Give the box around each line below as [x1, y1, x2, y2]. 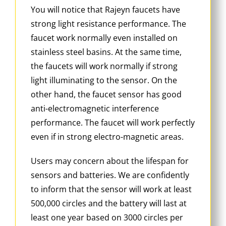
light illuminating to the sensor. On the [31, 75, 177, 86]
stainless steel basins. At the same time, [31, 46, 182, 58]
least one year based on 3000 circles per [31, 212, 183, 223]
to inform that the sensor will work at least [31, 184, 192, 195]
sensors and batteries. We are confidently [31, 169, 189, 181]
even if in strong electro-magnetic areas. [31, 131, 184, 143]
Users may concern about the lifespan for [31, 155, 189, 167]
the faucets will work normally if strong [31, 61, 178, 72]
